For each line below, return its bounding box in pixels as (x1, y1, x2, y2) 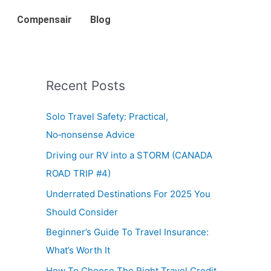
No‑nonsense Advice (46, 129, 135, 140)
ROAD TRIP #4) (46, 167, 111, 179)
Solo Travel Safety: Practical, (46, 111, 168, 122)
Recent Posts (46, 78, 125, 93)
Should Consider (46, 206, 118, 218)
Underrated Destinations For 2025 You (46, 188, 211, 200)
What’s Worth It (46, 244, 110, 256)
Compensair (17, 14, 73, 25)
